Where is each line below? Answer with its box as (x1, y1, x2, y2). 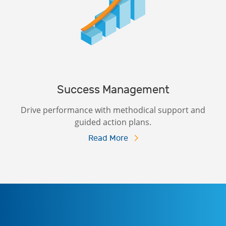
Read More (88, 133, 128, 143)
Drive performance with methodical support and (21, 104, 205, 116)
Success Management (56, 83, 169, 96)
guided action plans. (75, 116, 151, 128)
